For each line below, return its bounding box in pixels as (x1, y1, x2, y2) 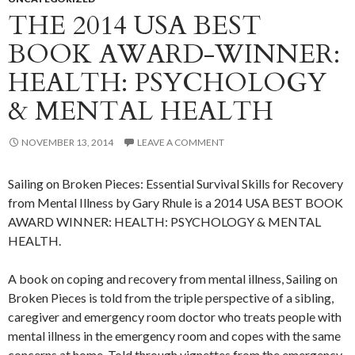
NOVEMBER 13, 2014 (21, 136, 113, 149)
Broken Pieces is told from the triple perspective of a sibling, (8, 290, 334, 306)
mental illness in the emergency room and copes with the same (8, 328, 341, 344)
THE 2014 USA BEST (8, 8, 261, 44)
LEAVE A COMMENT (137, 136, 224, 149)
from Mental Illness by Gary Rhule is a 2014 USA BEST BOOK (8, 195, 343, 211)
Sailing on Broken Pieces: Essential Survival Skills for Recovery (8, 176, 343, 192)
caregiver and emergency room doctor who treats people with (8, 309, 342, 325)
